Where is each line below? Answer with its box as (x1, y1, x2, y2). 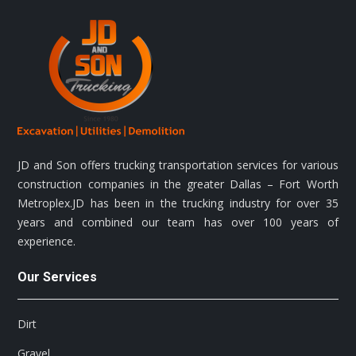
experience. (17, 234, 76, 250)
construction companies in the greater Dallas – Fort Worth (17, 176, 339, 192)
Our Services (17, 269, 98, 285)
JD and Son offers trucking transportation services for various (17, 157, 339, 173)
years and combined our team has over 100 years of (17, 215, 339, 230)
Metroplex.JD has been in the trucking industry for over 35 (17, 195, 339, 211)
